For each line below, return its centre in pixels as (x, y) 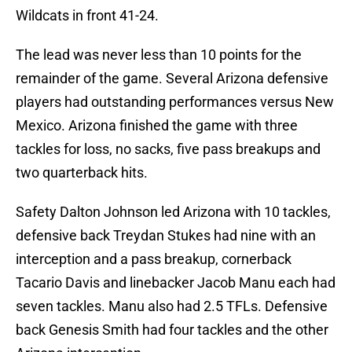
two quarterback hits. (82, 173)
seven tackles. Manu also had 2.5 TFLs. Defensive (172, 306)
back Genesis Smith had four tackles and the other (172, 330)
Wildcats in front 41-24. (87, 16)
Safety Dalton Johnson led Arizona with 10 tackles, (173, 212)
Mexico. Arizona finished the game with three (157, 126)
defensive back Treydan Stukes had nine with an (166, 236)
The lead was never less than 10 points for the (159, 55)
